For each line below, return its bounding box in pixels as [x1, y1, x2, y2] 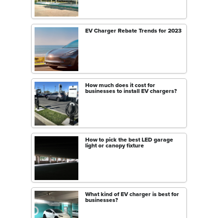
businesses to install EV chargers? [85, 87, 177, 96]
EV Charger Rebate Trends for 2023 [85, 26, 182, 36]
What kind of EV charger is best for [85, 190, 179, 199]
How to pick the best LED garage [85, 135, 173, 145]
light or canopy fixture [85, 141, 144, 150]
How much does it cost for [85, 81, 155, 90]
